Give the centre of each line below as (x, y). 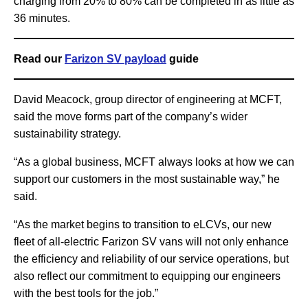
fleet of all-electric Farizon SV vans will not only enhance (151, 242)
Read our (39, 59)
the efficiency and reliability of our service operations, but (151, 259)
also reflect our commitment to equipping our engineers (147, 276)
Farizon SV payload (115, 59)
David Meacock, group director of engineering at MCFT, (148, 100)
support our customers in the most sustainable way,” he (147, 179)
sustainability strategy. (67, 134)
